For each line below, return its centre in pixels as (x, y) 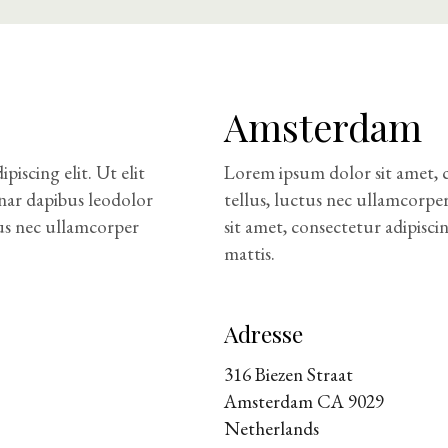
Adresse (263, 333)
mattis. (249, 253)
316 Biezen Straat (288, 374)
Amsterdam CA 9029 (304, 401)
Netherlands (271, 428)
